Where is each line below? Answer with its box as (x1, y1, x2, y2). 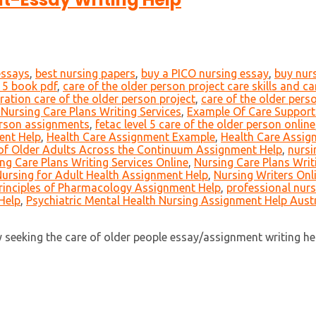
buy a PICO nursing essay (141, 67, 269, 80)
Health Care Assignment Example (47, 130, 215, 144)
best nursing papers (35, 67, 135, 80)
